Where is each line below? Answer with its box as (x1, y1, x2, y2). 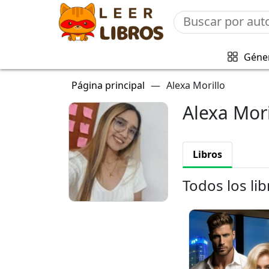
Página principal (71, 79, 145, 92)
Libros (193, 148, 222, 161)
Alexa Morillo (166, 79, 225, 92)
